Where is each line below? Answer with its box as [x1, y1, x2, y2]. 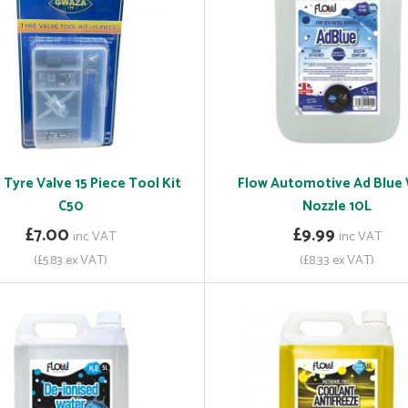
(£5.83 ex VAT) [34, 250, 108, 272]
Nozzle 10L [302, 195, 372, 219]
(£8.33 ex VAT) [300, 250, 375, 272]
